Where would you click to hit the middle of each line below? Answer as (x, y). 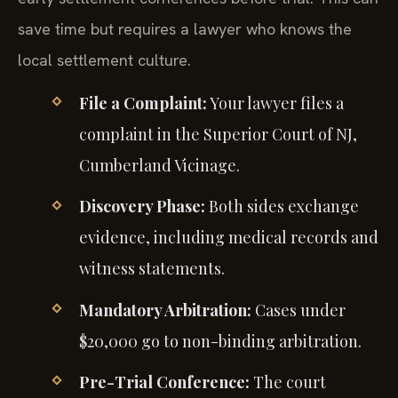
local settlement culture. (104, 60)
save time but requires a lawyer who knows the (185, 28)
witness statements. (151, 269)
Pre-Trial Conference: (164, 382)
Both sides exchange (282, 207)
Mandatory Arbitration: (165, 310)
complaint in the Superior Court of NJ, (218, 135)
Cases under (298, 310)
